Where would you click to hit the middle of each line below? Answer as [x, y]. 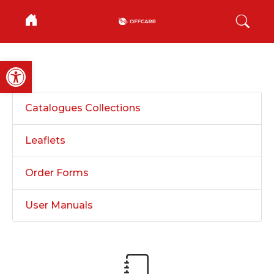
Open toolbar [39, 66]
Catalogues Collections [83, 108]
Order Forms [57, 173]
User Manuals [59, 205]
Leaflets [45, 140]
